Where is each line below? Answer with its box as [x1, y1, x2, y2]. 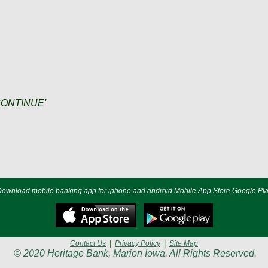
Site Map [169, 239, 198, 248]
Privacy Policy [115, 239, 160, 248]
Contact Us [70, 239, 106, 248]
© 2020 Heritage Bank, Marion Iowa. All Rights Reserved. [9, 248, 259, 258]
